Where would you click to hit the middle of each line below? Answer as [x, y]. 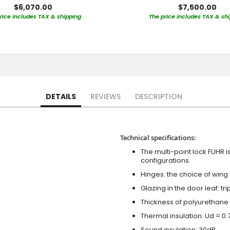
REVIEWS [105, 97]
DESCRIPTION [158, 97]
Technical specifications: [158, 138]
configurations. [166, 161]
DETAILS [61, 97]
